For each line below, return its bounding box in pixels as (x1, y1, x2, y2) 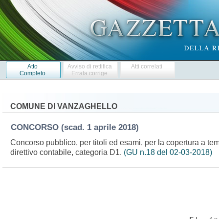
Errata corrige (71, 69, 108, 77)
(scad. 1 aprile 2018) (61, 122, 144, 132)
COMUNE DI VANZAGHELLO (10, 102, 117, 110)
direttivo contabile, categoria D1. (10, 148, 124, 156)
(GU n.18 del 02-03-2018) (123, 148, 212, 156)
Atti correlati (131, 63, 163, 70)
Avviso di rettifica (67, 63, 112, 70)
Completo (19, 69, 45, 77)
